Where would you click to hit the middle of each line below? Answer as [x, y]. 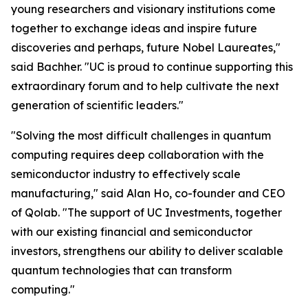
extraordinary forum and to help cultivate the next [145, 86]
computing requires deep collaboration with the [137, 155]
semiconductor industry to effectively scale [126, 174]
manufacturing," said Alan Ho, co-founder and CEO [148, 193]
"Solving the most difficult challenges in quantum [141, 135]
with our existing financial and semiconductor [132, 232]
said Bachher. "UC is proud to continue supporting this [152, 67]
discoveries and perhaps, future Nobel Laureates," [146, 47]
